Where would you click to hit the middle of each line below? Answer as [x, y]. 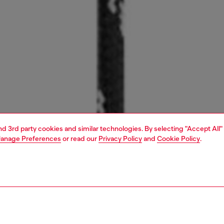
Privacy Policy [120, 138]
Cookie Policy [178, 138]
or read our [80, 138]
